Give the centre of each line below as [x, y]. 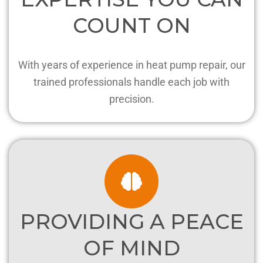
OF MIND [131, 248]
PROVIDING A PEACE [131, 221]
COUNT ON [131, 25]
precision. [131, 99]
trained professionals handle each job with [131, 82]
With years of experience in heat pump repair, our [131, 65]
